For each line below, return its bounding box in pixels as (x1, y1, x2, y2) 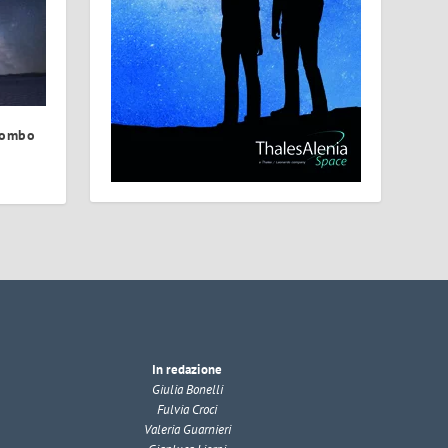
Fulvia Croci (157, 401, 218, 419)
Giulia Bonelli (151, 381, 223, 399)
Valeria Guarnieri (143, 421, 231, 439)
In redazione (152, 361, 223, 379)
